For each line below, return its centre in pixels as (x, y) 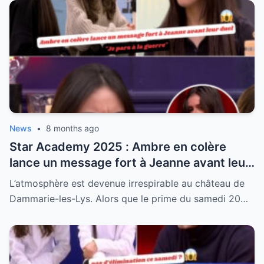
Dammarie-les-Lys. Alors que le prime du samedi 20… (129, 199)
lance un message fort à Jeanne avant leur (130, 163)
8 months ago (72, 128)
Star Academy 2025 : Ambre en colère (118, 147)
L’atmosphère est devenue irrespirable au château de (127, 184)
